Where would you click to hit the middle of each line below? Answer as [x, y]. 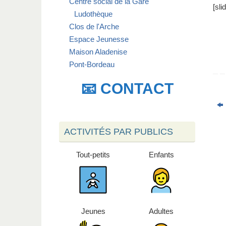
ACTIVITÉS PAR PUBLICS [119, 132]
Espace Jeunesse [99, 39]
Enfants [161, 155]
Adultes [161, 211]
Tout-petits [93, 155]
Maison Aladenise [98, 52]
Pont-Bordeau [92, 65]
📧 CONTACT [127, 89]
